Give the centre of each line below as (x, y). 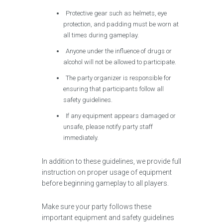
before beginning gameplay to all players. (105, 183)
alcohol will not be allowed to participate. (120, 62)
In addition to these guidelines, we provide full (111, 161)
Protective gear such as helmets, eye (116, 13)
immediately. (81, 138)
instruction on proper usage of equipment (107, 172)
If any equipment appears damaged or (121, 116)
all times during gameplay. (101, 35)
